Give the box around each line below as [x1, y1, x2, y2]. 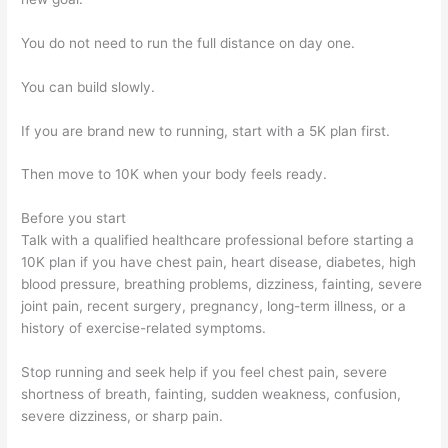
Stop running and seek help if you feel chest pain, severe [21, 364, 388, 381]
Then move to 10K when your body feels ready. [21, 166, 328, 183]
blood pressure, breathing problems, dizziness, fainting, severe [21, 276, 423, 293]
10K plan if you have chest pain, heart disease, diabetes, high [21, 254, 417, 271]
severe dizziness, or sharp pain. [21, 408, 224, 425]
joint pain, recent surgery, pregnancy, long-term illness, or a [21, 298, 407, 315]
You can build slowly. [21, 78, 156, 95]
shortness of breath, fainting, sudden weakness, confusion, [21, 386, 402, 403]
